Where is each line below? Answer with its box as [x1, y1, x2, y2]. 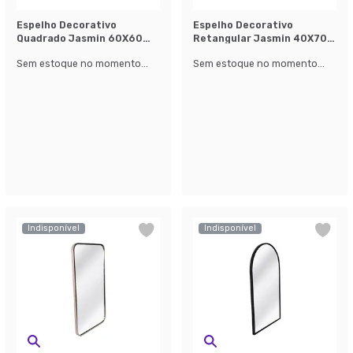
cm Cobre [17, 46, 65, 58]
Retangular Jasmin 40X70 [193, 32, 327, 44]
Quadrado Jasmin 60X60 [17, 32, 143, 44]
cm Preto [193, 46, 240, 58]
